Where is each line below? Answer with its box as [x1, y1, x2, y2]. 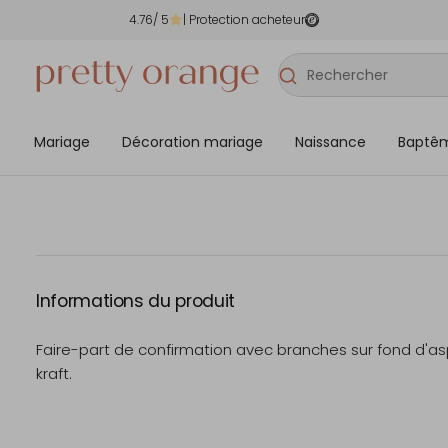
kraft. [36, 363, 72, 384]
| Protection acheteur [183, 11, 305, 28]
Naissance [295, 131, 366, 152]
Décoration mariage [122, 131, 263, 152]
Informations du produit [36, 289, 235, 313]
